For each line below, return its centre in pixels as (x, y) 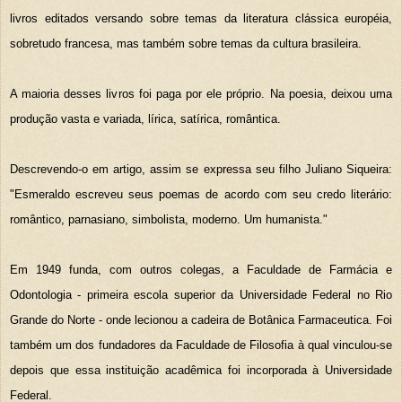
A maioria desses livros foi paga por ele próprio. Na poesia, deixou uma (201, 93)
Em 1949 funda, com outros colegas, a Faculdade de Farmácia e (201, 269)
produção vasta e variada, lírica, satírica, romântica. (145, 118)
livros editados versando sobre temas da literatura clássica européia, (201, 18)
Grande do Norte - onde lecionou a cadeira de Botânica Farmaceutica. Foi (201, 319)
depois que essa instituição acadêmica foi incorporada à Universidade (201, 370)
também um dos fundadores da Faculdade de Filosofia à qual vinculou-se (201, 345)
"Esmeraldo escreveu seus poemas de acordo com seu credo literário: (201, 194)
